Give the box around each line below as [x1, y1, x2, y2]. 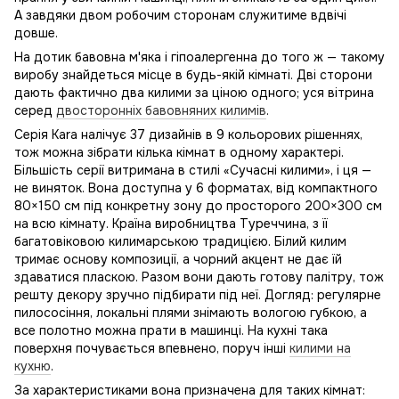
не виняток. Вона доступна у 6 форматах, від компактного [14, 180, 378, 196]
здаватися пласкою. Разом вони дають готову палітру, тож [14, 269, 384, 285]
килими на [289, 340, 351, 356]
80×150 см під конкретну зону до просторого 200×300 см [14, 198, 382, 214]
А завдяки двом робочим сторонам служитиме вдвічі [14, 7, 346, 23]
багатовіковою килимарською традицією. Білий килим [14, 233, 346, 249]
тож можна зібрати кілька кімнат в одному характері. [14, 144, 344, 160]
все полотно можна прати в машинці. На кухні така [14, 322, 328, 338]
